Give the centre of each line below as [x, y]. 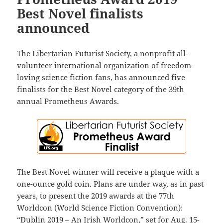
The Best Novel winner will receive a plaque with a [108, 172]
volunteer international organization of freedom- [106, 65]
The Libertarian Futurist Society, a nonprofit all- [103, 54]
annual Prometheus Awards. [68, 101]
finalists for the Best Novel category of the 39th [101, 89]
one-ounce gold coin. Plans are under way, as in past [111, 184]
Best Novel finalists [80, 14]
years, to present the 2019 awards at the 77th [96, 196]
